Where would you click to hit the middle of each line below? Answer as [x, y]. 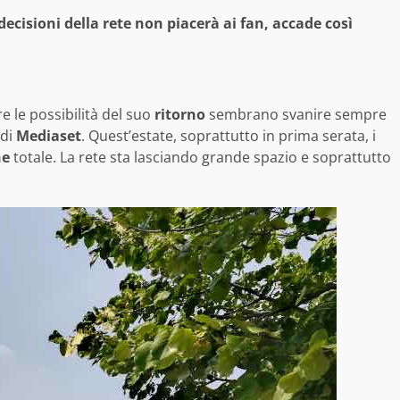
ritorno [180, 115]
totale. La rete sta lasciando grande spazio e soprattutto [200, 158]
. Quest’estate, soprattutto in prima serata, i [229, 136]
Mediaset [49, 136]
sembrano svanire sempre [296, 115]
